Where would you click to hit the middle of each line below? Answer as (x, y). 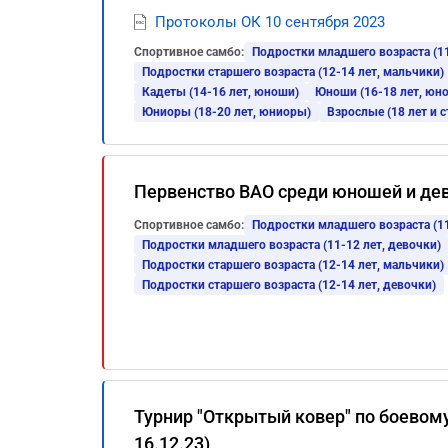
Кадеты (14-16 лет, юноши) (220, 92)
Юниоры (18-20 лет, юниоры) (226, 112)
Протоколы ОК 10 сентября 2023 (270, 22)
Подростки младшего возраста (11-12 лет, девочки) (291, 245)
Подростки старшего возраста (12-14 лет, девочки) (289, 285)
